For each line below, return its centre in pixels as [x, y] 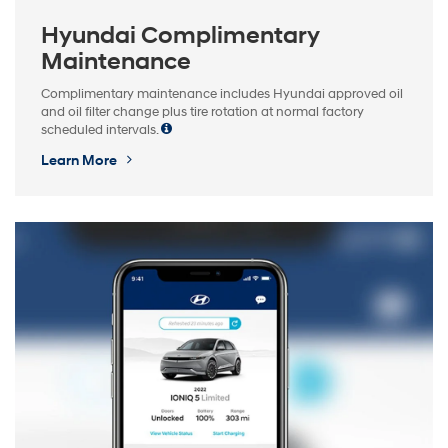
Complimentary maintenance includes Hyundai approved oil [222, 93]
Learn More [80, 160]
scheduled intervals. [101, 129]
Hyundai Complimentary [180, 35]
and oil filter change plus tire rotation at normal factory [202, 111]
